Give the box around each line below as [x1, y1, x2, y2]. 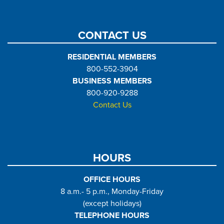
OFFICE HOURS [83, 174, 140, 185]
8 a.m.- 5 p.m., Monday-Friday [60, 186, 163, 197]
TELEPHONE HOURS [74, 210, 149, 221]
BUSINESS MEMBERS [72, 76, 152, 86]
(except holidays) [82, 198, 141, 209]
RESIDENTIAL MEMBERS [67, 52, 156, 62]
